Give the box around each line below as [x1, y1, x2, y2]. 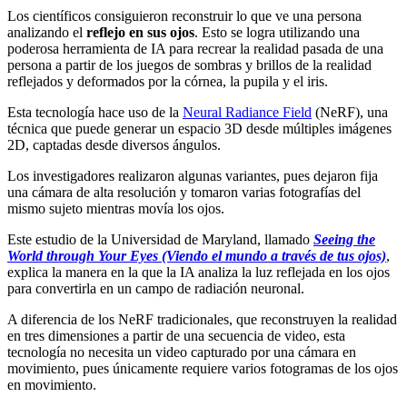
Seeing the [313, 231, 375, 247]
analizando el [7, 24, 86, 40]
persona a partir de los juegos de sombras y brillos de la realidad [7, 56, 372, 73]
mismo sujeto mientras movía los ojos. [7, 200, 224, 216]
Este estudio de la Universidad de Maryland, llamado [7, 231, 313, 247]
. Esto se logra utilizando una [194, 24, 360, 40]
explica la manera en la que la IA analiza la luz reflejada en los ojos [7, 263, 390, 280]
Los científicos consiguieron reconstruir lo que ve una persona [7, 7, 362, 24]
